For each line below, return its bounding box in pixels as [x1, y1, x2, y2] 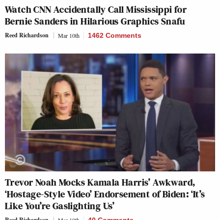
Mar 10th [58, 31, 80, 39]
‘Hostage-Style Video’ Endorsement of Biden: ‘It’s [5, 187, 205, 201]
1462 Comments [88, 31, 141, 39]
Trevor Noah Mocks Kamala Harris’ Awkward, [5, 175, 195, 190]
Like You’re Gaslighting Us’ [5, 199, 115, 213]
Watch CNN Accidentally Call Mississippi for [5, 2, 187, 16]
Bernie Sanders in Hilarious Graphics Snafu [5, 14, 185, 28]
